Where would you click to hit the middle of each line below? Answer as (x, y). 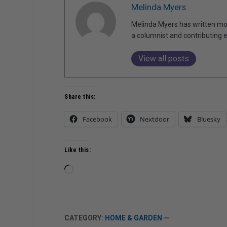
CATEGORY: (85, 218)
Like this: (78, 150)
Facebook (98, 119)
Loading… (88, 169)
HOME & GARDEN (134, 218)
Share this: (80, 97)
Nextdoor (155, 119)
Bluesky (209, 119)
